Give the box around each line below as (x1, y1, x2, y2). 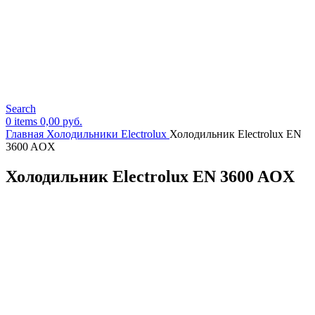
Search (6, 103, 36, 115)
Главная (6, 128, 46, 140)
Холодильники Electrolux (46, 128, 169, 140)
